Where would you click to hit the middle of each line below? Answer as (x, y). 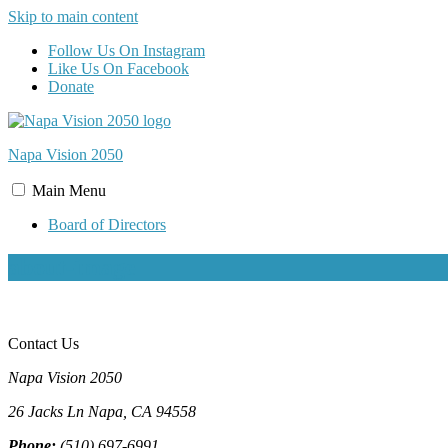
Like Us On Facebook (118, 68)
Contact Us (43, 343)
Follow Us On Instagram (126, 50)
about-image (72, 266)
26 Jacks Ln (46, 411)
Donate (71, 86)
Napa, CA (120, 411)
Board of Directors (107, 224)
